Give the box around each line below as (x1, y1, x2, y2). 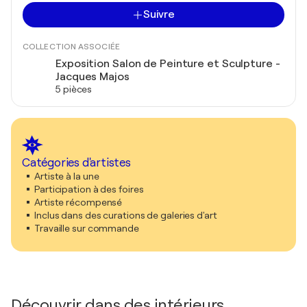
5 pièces (56, 84, 93, 95)
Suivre (143, 8, 175, 21)
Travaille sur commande (34, 223, 139, 234)
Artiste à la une (34, 171, 99, 182)
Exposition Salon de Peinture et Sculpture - (56, 58, 280, 70)
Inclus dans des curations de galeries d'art (34, 210, 217, 221)
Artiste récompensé (34, 197, 123, 208)
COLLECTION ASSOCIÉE (23, 42, 120, 51)
